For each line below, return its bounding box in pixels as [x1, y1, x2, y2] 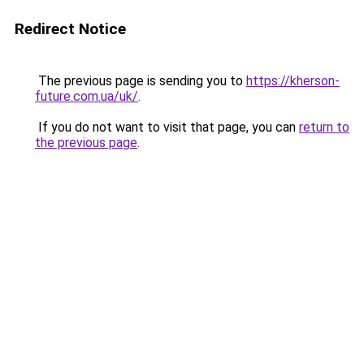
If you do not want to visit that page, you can [35, 119, 299, 135]
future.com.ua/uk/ [35, 89, 138, 104]
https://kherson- [246, 73, 340, 89]
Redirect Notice [15, 19, 126, 38]
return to [299, 119, 349, 135]
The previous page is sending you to [35, 73, 246, 89]
